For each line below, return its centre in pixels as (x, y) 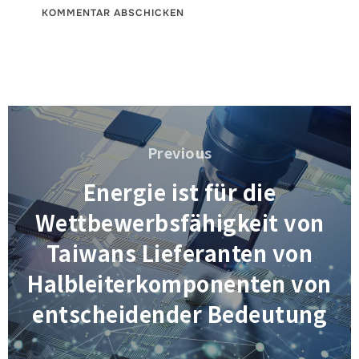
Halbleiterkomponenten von (179, 283)
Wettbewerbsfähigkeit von (179, 222)
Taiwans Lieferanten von (179, 252)
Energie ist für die (179, 192)
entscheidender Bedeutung (179, 313)
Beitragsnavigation (90, 116)
